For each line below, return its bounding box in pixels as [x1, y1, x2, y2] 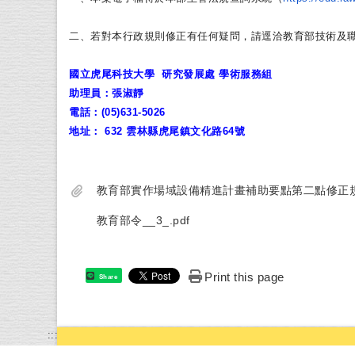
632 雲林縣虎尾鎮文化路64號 [101, 125, 245, 138]
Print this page [204, 270, 284, 284]
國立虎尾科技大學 [69, 68, 162, 81]
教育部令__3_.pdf [96, 214, 190, 227]
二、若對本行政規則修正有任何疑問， [69, 30, 251, 43]
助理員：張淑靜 [69, 87, 144, 100]
